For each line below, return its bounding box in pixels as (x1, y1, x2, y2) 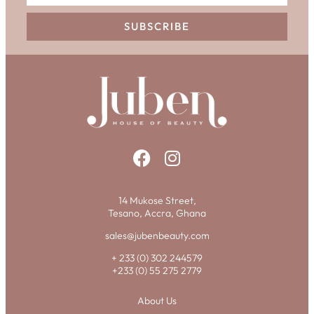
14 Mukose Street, (118, 193, 196, 207)
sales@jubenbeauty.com (104, 228, 210, 242)
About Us (137, 294, 177, 307)
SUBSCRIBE (124, 20, 190, 34)
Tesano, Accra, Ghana (108, 206, 206, 219)
